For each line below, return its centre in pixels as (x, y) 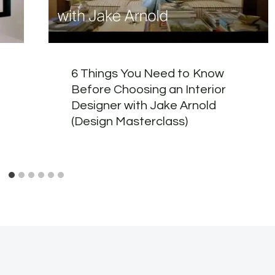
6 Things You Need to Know (148, 74)
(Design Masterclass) (130, 122)
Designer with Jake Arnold (144, 106)
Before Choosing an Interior (149, 90)
